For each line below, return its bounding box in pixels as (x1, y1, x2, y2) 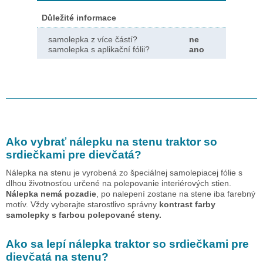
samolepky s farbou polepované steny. (6, 210, 161, 220)
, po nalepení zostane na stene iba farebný (96, 188, 255, 198)
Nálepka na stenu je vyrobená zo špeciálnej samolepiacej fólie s (6, 167, 242, 177)
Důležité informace (42, 12, 116, 22)
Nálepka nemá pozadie (6, 188, 96, 198)
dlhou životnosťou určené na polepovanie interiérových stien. (6, 178, 231, 188)
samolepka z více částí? (48, 34, 137, 44)
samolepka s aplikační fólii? (48, 44, 150, 54)
